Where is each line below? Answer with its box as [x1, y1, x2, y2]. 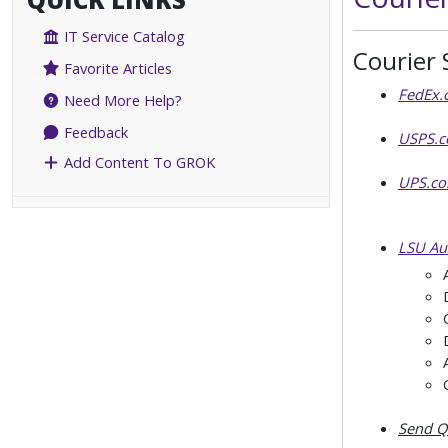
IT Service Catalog [60, 26, 186, 47]
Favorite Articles [60, 58, 173, 79]
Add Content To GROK [60, 152, 216, 173]
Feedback [60, 122, 129, 143]
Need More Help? [60, 90, 183, 111]
